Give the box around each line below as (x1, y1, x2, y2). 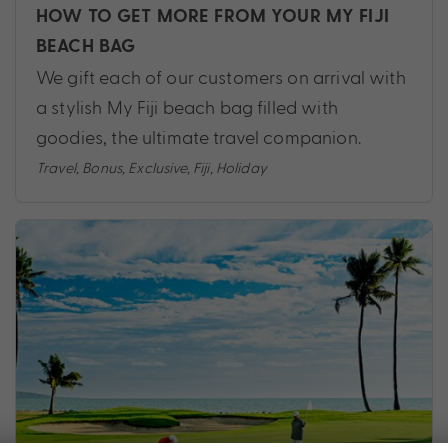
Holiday (215, 158, 267, 177)
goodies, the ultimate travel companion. (36, 126, 361, 148)
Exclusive (128, 158, 187, 177)
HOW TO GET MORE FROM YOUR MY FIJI (36, 5, 389, 29)
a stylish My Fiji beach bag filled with (36, 96, 338, 118)
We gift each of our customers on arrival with (36, 66, 406, 88)
